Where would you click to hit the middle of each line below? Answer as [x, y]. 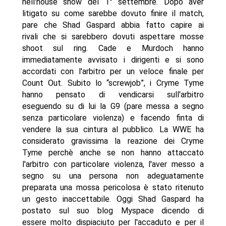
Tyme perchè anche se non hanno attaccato [113, 153]
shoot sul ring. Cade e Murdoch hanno [113, 48]
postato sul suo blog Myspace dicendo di [113, 211]
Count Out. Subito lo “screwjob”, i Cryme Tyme [113, 83]
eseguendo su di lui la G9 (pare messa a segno [113, 106]
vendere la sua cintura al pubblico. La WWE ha [113, 130]
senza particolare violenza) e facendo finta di [113, 118]
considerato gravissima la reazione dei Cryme [113, 141]
